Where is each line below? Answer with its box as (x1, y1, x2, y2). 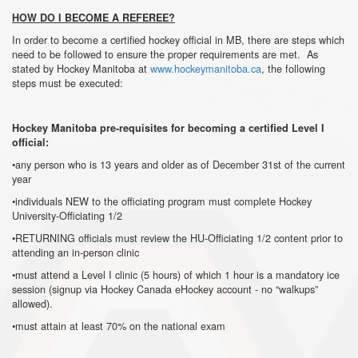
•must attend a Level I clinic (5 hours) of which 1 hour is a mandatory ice (12, 266, 340, 282)
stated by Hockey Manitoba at (12, 60, 150, 76)
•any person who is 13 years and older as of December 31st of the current (12, 156, 345, 172)
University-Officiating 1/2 (12, 207, 122, 223)
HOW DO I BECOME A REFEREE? (12, 10, 175, 25)
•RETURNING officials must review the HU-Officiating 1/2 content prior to (12, 229, 343, 245)
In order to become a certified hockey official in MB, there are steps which (12, 31, 344, 47)
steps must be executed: (12, 74, 123, 90)
